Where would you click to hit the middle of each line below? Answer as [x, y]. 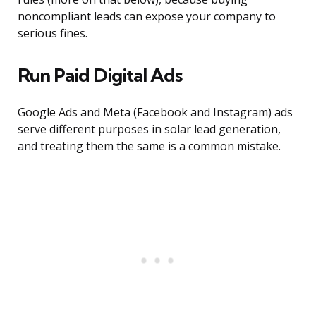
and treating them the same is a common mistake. [149, 146]
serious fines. [53, 34]
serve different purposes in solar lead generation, [149, 129]
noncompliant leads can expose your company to [147, 17]
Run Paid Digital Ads [100, 75]
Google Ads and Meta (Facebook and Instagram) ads [155, 113]
